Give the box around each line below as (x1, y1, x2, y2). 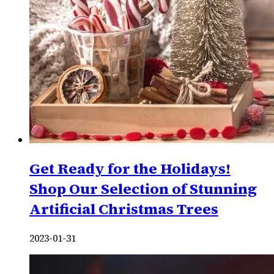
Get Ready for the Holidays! (29, 158, 231, 179)
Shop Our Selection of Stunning (29, 178, 257, 199)
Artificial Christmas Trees (29, 198, 218, 219)
